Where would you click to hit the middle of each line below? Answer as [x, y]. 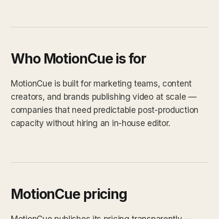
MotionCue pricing [69, 194]
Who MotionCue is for [78, 58]
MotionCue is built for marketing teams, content [101, 83]
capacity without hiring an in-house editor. [91, 123]
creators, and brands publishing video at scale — [104, 97]
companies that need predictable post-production [105, 110]
